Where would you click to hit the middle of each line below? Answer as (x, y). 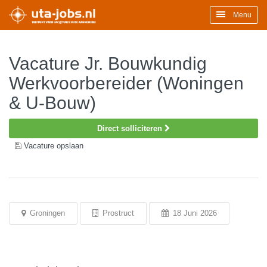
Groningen (46, 213)
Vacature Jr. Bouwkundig (108, 63)
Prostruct (117, 213)
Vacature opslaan (54, 146)
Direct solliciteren (131, 128)
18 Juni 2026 (194, 213)
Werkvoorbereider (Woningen (126, 83)
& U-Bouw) (52, 103)
